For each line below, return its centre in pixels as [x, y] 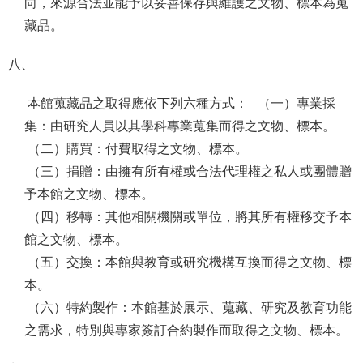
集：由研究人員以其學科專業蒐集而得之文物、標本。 [180, 126]
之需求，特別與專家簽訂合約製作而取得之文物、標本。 [186, 330]
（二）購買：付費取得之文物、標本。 [136, 149]
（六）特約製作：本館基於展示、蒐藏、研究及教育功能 [188, 307]
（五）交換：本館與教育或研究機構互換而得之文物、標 [188, 262]
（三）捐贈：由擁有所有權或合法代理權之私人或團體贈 [188, 171]
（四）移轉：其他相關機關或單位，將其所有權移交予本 [188, 217]
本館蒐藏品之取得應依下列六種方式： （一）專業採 [180, 103]
